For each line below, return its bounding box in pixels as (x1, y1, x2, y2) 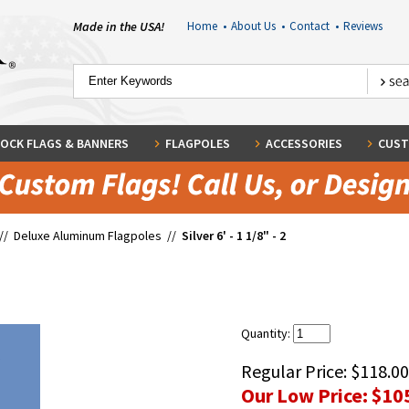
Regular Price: (241, 360, 351, 383)
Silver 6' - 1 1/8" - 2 (182, 227, 286, 244)
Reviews (342, 18, 383, 34)
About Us (230, 18, 281, 34)
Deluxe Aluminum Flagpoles (14, 227, 162, 244)
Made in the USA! (73, 18, 164, 35)
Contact (288, 18, 335, 34)
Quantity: (241, 325, 293, 341)
